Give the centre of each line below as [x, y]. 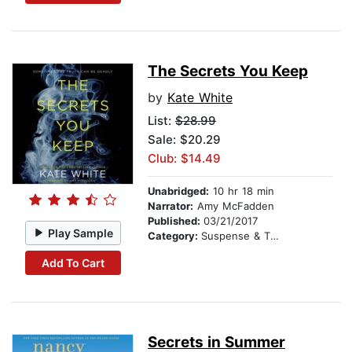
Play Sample [81, 233]
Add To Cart [73, 262]
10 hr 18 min [242, 191]
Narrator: [170, 206]
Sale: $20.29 [184, 140]
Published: [176, 221]
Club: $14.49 [184, 159]
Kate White [200, 98]
